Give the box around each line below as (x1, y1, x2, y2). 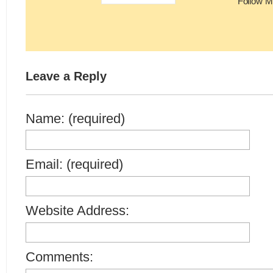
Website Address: (26, 203, 129, 218)
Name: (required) (26, 111, 125, 126)
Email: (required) (26, 157, 123, 172)
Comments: (26, 249, 93, 264)
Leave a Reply (26, 69, 107, 83)
